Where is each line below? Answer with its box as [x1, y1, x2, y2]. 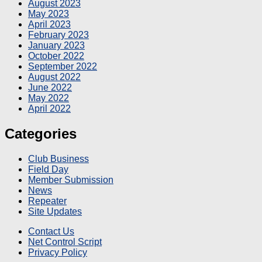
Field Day [28, 164, 68, 174]
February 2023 [28, 30, 89, 40]
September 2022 [28, 61, 97, 71]
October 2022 [28, 51, 84, 61]
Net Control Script [28, 236, 102, 247]
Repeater [28, 195, 67, 206]
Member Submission [28, 174, 113, 185]
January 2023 [28, 40, 85, 50]
